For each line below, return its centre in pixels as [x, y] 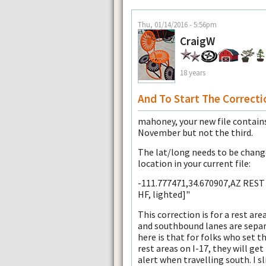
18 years [193, 73]
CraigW [197, 41]
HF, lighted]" [164, 194]
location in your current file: [194, 164]
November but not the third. [195, 132]
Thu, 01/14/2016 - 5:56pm [177, 24]
